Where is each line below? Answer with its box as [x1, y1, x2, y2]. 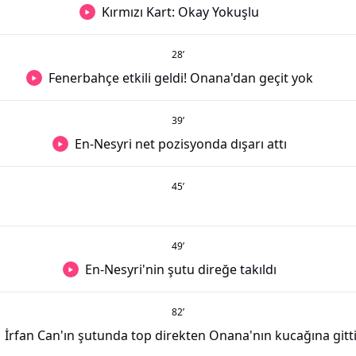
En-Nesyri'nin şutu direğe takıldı [84, 261, 277, 278]
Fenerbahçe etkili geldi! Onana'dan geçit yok [48, 69, 313, 87]
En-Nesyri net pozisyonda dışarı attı [74, 135, 287, 153]
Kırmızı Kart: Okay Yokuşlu [102, 3, 259, 21]
